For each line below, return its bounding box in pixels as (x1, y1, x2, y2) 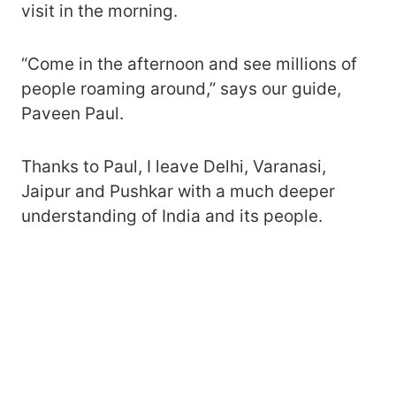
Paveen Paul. (21, 103, 124, 124)
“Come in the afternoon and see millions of (21, 54, 357, 74)
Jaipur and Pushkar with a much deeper (21, 181, 335, 202)
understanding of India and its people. (21, 206, 323, 226)
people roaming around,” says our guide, (21, 79, 341, 99)
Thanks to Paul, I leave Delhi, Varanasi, (21, 156, 326, 177)
